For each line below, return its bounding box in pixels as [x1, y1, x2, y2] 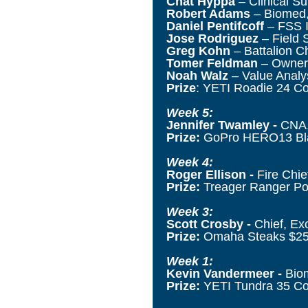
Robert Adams [166, 6, 250, 21]
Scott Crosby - [166, 217, 254, 231]
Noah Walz [166, 68, 228, 82]
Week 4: [166, 155, 213, 169]
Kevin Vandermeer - [166, 266, 285, 280]
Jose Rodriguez [166, 31, 258, 45]
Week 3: [166, 204, 213, 219]
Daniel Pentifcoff [166, 19, 264, 33]
